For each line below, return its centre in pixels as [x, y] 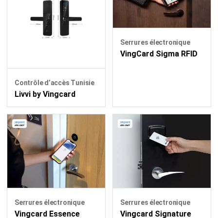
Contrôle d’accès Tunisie [54, 83]
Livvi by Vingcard [45, 94]
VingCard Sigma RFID [159, 54]
